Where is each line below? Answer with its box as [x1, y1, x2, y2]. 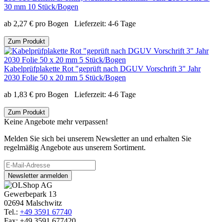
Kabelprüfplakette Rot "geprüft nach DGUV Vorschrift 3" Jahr [4, 64, 201, 73]
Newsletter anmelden [40, 172, 68, 180]
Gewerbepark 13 [4, 190, 56, 199]
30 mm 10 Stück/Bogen [4, 2, 78, 11]
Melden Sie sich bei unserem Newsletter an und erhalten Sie [4, 134, 191, 143]
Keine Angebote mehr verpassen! [4, 117, 108, 126]
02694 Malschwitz [4, 199, 62, 208]
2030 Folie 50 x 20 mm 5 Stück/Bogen [4, 73, 126, 82]
